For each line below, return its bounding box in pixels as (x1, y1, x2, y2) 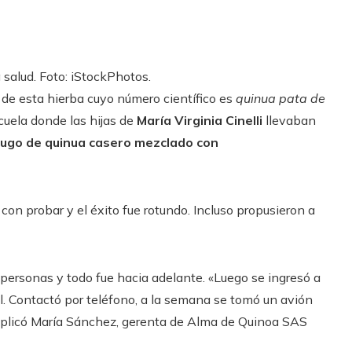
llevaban (262, 112, 316, 128)
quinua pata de (236, 90, 325, 106)
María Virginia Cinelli (137, 112, 262, 128)
